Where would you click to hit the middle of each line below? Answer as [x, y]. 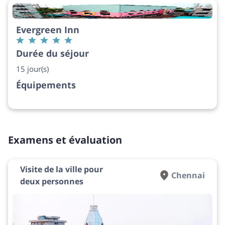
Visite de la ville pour [62, 169]
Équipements [46, 85]
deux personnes [52, 181]
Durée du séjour [52, 53]
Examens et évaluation [65, 140]
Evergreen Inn [48, 29]
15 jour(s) [32, 69]
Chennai [188, 175]
